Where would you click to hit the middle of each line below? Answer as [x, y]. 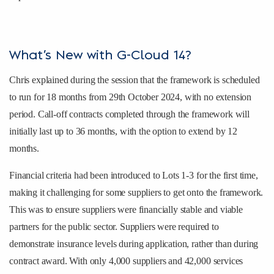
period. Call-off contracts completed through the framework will [129, 114]
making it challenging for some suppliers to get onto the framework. [136, 192]
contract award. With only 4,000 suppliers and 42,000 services [126, 261]
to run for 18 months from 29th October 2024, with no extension [131, 97]
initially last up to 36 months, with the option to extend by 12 [123, 131]
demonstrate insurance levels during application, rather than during [134, 243]
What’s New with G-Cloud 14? [100, 55]
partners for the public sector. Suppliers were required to [114, 226]
